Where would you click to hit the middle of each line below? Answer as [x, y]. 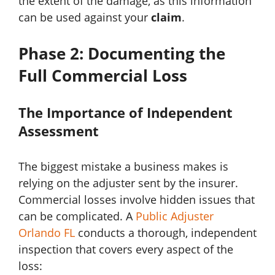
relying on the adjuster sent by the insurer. [128, 183]
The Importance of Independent [126, 112]
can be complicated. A [77, 216]
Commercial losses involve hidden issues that [137, 199]
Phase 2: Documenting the [122, 53]
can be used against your [85, 17]
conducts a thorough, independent [166, 232]
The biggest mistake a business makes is [123, 166]
